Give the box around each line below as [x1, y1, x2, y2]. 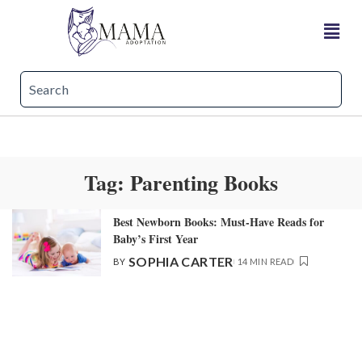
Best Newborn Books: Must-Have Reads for [113, 213, 324, 231]
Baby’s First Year [113, 230, 198, 248]
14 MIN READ [237, 255, 294, 267]
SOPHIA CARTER [128, 254, 234, 270]
